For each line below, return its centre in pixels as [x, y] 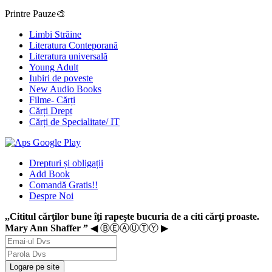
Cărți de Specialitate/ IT [74, 121]
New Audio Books [65, 89]
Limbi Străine [55, 34]
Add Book [49, 174]
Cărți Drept [51, 110]
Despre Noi [51, 195]
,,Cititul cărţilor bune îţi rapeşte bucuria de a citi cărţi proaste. [132, 216]
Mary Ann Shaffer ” [48, 228]
